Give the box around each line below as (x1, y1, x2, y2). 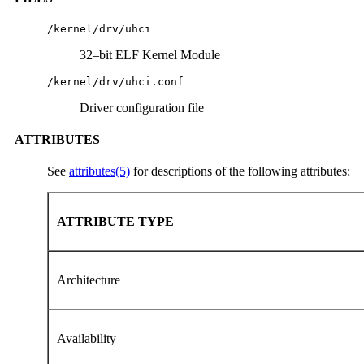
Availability (57, 331, 119, 346)
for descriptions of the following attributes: (130, 164, 350, 179)
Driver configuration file (80, 100, 204, 115)
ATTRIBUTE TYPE (57, 214, 177, 229)
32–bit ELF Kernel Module (80, 47, 220, 62)
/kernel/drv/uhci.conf (47, 75, 184, 88)
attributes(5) (69, 164, 130, 179)
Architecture (57, 273, 123, 288)
